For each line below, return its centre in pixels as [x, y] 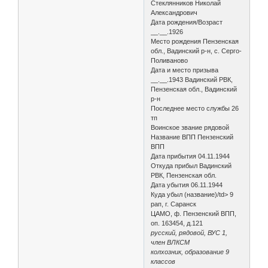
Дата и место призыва [185, 70]
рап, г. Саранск [174, 204]
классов [163, 261]
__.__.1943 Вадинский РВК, [192, 79]
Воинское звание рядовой [190, 127]
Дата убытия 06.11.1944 [187, 185]
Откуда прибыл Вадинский [191, 165]
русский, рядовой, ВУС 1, [189, 232]
